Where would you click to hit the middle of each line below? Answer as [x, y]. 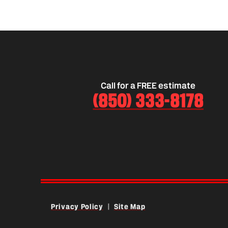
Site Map [130, 207]
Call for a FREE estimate [148, 85]
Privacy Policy [77, 207]
